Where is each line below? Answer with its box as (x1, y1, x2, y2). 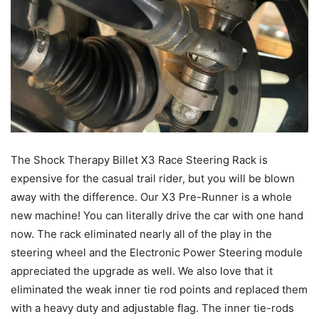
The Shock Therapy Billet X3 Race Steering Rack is (11, 152, 268, 167)
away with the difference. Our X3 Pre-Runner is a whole (11, 189, 292, 204)
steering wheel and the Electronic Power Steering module (11, 245, 303, 259)
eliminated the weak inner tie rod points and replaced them (11, 282, 308, 296)
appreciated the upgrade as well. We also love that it (11, 263, 273, 278)
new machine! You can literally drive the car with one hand (11, 208, 303, 222)
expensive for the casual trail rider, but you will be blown (11, 171, 295, 185)
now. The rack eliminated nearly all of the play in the (11, 226, 272, 241)
